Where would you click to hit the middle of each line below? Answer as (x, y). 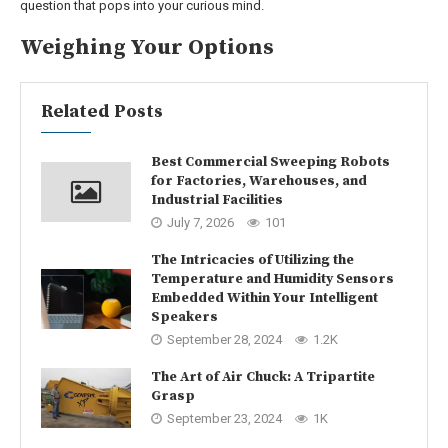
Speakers (184, 316)
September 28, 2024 (224, 339)
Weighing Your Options (147, 47)
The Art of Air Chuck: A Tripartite (263, 377)
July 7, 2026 (200, 222)
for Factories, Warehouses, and (259, 180)
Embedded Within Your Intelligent (264, 297)
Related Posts (102, 111)
